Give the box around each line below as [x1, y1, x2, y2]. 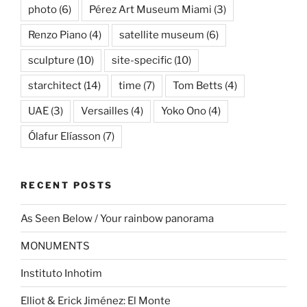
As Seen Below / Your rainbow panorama [21, 212, 214, 225]
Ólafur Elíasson [28, 130, 101, 143]
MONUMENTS [21, 239, 90, 252]
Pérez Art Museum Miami [89, 3, 212, 16]
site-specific [112, 53, 172, 66]
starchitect [28, 79, 82, 92]
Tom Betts [173, 79, 223, 92]
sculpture [28, 53, 75, 66]
